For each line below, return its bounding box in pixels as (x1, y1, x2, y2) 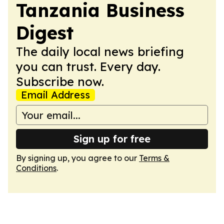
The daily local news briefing (16, 44, 184, 59)
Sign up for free (73, 132, 150, 145)
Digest (16, 21, 73, 44)
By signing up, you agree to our (16, 153, 139, 163)
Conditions (16, 163, 56, 173)
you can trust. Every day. (16, 59, 160, 74)
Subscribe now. (16, 74, 104, 89)
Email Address (21, 88, 90, 101)
